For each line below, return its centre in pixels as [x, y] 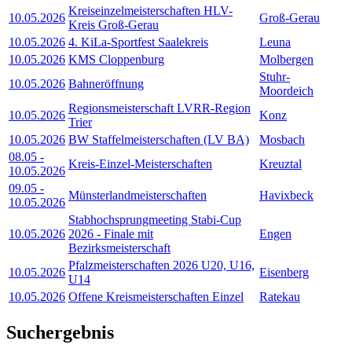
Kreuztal [280, 163]
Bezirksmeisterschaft [119, 247]
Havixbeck [286, 195]
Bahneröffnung [106, 83]
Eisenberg [284, 272]
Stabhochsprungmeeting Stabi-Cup [155, 219]
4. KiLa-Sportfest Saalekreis [138, 42]
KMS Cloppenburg [116, 59]
